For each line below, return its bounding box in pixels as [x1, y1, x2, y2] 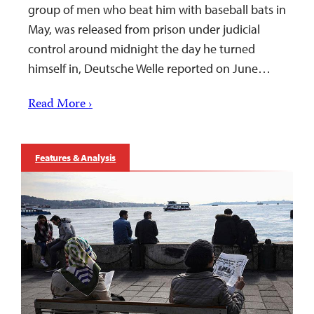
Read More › [28, 94, 93, 115]
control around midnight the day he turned [28, 40, 255, 57]
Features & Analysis [35, 151, 116, 164]
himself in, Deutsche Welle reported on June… [28, 60, 271, 76]
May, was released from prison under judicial [28, 20, 260, 37]
